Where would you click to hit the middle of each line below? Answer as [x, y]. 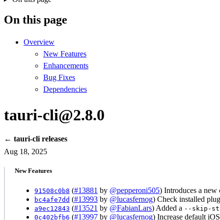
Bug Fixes [59, 78]
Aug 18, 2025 [26, 152]
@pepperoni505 [135, 190]
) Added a [168, 208]
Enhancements [66, 66]
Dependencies [65, 89]
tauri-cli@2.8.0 [54, 115]
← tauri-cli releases [36, 139]
